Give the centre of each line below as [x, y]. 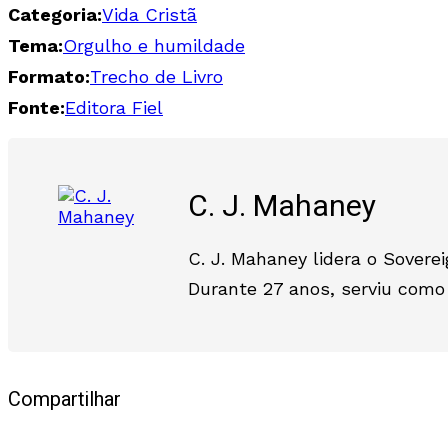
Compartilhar [64, 400]
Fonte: [36, 107]
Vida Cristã [149, 14]
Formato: [49, 76]
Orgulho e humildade [154, 45]
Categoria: [55, 14]
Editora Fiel [114, 107]
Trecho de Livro [156, 76]
